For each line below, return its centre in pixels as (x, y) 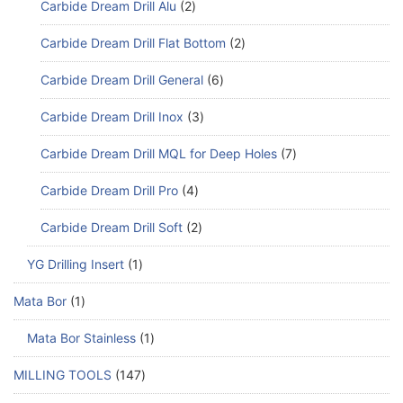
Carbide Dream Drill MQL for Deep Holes (159, 154)
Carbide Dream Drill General (122, 80)
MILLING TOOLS (63, 375)
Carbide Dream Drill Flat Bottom (133, 43)
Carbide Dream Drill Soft (112, 228)
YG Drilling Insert (76, 264)
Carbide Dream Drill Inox (112, 117)
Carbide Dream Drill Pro (109, 191)
